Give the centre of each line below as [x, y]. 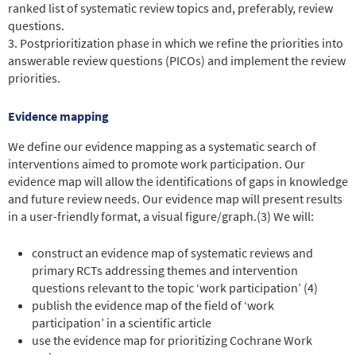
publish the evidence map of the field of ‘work [153, 305]
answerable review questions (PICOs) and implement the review [177, 60]
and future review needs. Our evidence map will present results [175, 198]
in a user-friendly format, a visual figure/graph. [132, 216]
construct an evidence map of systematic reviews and [172, 252]
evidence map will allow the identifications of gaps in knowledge [178, 181]
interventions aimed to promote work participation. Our [157, 163]
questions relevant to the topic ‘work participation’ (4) [175, 287]
